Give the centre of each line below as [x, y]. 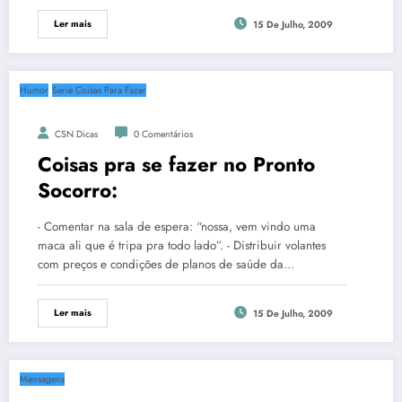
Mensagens [42, 379]
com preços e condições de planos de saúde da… [166, 264]
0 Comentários [163, 134]
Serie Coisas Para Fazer [99, 90]
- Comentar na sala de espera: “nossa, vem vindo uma [177, 227]
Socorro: [78, 190]
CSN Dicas [76, 134]
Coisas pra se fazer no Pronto [176, 164]
